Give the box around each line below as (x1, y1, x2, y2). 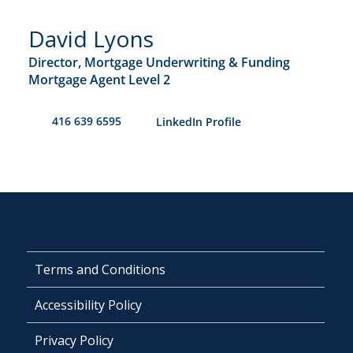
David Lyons (28, 23, 154, 54)
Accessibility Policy (35, 295, 143, 314)
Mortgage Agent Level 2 (28, 70, 171, 88)
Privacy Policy (35, 331, 114, 349)
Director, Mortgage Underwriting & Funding (28, 53, 291, 71)
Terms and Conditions (35, 260, 166, 278)
